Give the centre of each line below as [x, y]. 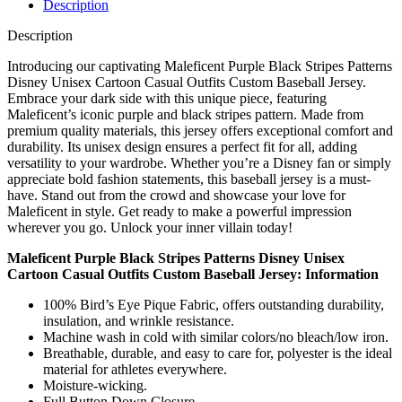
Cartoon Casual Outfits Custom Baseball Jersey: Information [193, 274]
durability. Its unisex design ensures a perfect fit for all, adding [182, 146]
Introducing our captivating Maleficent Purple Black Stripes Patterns [200, 66]
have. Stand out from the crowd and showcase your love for [176, 195]
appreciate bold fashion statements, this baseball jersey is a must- [189, 179]
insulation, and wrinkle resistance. [139, 320]
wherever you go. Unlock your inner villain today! [150, 227]
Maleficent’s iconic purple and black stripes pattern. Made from [185, 114]
